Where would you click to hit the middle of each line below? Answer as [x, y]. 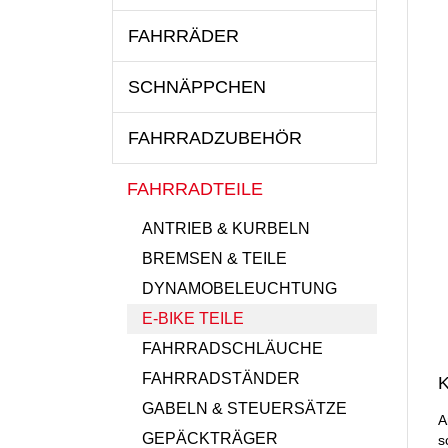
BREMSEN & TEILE [214, 258]
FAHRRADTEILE [195, 189]
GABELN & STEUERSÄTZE [244, 408]
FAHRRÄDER [183, 36]
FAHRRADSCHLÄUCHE [232, 348]
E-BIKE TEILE [193, 318]
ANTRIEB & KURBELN [226, 228]
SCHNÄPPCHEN [197, 87]
